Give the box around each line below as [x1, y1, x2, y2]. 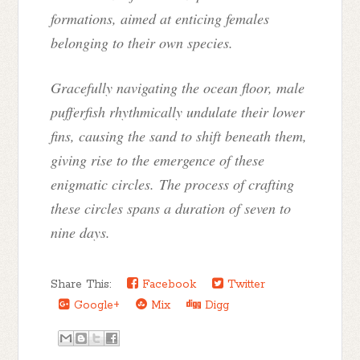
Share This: [51, 277, 120, 292]
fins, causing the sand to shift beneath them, [51, 126, 308, 146]
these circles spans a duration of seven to [51, 198, 292, 219]
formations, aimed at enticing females [51, 9, 270, 29]
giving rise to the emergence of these [51, 150, 265, 170]
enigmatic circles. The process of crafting [51, 174, 295, 194]
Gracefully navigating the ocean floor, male [51, 78, 305, 98]
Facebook [138, 277, 197, 292]
